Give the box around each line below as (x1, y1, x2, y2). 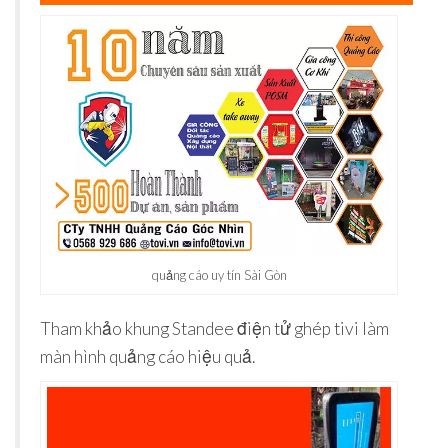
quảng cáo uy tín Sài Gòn (151, 267, 287, 284)
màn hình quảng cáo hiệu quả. (40, 346, 255, 368)
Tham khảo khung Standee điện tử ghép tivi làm (40, 318, 389, 340)
